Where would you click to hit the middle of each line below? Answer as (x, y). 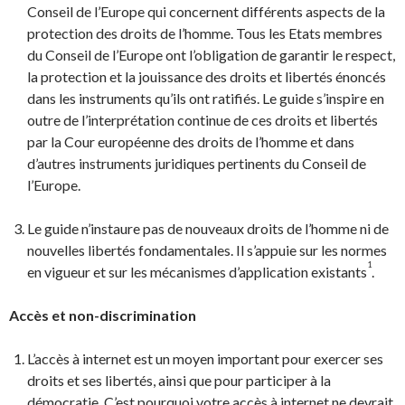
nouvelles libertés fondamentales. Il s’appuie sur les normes (207, 250)
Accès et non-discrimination (103, 315)
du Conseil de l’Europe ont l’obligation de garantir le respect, (211, 55)
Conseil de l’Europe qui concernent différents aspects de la (206, 11)
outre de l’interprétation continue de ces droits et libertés (202, 120)
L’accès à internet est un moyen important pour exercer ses (205, 358)
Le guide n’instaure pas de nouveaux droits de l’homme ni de (208, 228)
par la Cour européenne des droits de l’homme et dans (191, 141)
